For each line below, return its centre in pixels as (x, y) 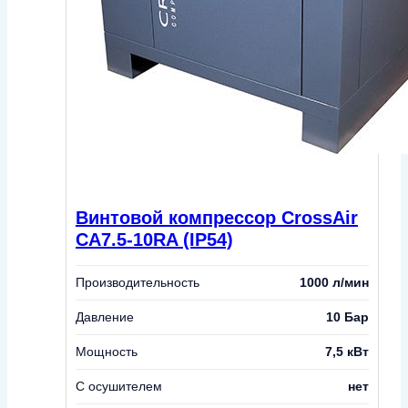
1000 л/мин (334, 283)
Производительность (138, 283)
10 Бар (347, 317)
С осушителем (119, 387)
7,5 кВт (347, 352)
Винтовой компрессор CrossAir (217, 217)
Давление (105, 317)
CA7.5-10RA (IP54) (154, 239)
